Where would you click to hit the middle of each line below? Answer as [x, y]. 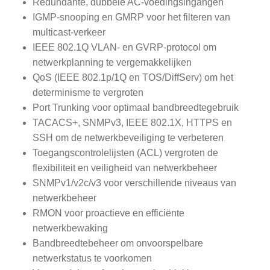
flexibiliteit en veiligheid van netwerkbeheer [125, 168]
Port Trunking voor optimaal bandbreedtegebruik [136, 108]
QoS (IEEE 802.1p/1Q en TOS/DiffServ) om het [133, 78]
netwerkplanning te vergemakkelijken [112, 63]
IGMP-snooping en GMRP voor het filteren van [131, 17]
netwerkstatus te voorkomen [92, 259]
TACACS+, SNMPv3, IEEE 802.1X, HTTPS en [132, 123]
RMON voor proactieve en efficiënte [108, 213]
